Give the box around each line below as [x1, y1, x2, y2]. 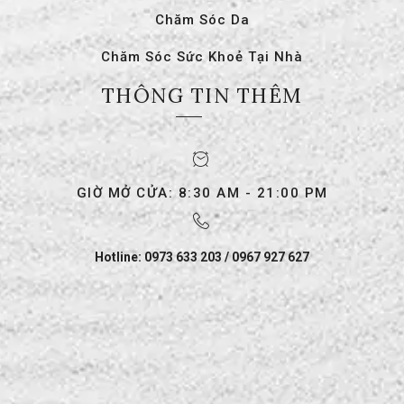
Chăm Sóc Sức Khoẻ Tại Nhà [101, 48, 303, 65]
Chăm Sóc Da [154, 12, 250, 29]
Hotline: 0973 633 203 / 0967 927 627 [95, 250, 309, 265]
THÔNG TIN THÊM [101, 82, 303, 108]
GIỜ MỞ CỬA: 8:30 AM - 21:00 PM [76, 184, 328, 201]
